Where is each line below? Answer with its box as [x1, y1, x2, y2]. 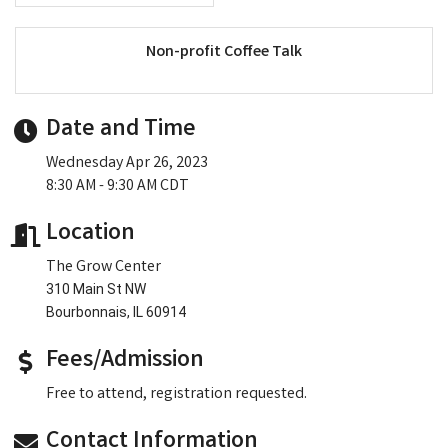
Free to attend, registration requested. [46, 382, 307, 406]
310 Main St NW [46, 280, 146, 297]
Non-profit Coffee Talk [146, 40, 302, 64]
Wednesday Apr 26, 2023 [46, 151, 208, 175]
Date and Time [46, 112, 196, 148]
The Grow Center [46, 255, 161, 279]
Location [46, 216, 135, 252]
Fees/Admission [46, 343, 204, 379]
